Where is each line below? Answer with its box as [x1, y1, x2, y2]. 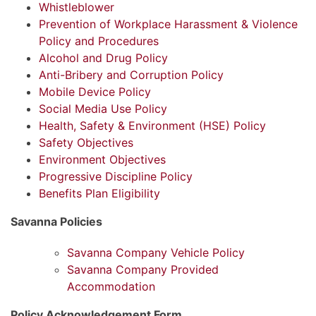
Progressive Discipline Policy [39, 169, 193, 183]
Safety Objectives [39, 135, 133, 150]
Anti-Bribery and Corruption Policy [39, 67, 224, 82]
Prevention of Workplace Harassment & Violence [39, 16, 298, 31]
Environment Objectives [39, 152, 166, 166]
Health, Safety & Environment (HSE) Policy [39, 118, 266, 133]
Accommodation [67, 279, 155, 293]
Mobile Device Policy [39, 84, 151, 99]
